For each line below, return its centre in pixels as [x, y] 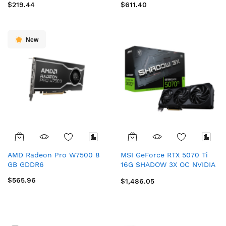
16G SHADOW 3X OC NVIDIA [168, 164]
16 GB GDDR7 [144, 174]
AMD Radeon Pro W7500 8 [54, 155]
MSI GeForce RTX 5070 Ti [164, 155]
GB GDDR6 [26, 164]
